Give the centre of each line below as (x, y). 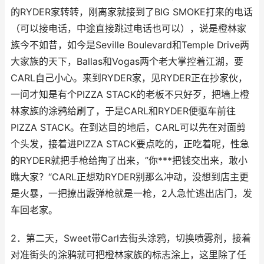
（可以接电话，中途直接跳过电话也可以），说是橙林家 (128, 29)
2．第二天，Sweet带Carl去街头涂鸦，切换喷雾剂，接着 (131, 238)
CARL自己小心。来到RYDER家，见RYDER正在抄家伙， (129, 78)
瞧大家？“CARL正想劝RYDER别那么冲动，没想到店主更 (130, 177)
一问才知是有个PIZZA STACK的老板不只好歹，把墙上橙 (130, 95)
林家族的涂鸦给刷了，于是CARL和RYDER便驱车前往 (123, 111)
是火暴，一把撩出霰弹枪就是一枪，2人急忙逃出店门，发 (131, 194)
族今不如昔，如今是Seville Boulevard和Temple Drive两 (130, 45)
